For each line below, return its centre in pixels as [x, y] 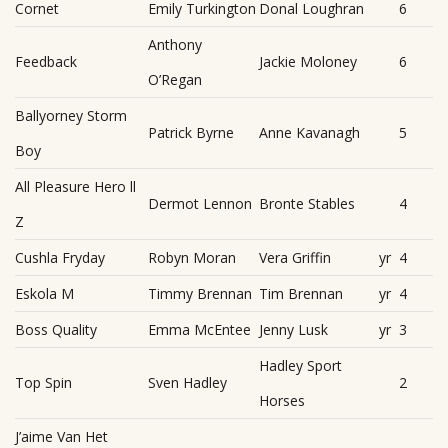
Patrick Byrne [191, 132]
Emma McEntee [199, 329]
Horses [282, 400]
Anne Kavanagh [309, 132]
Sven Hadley [187, 382]
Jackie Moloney [308, 61]
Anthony [175, 44]
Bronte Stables [307, 203]
